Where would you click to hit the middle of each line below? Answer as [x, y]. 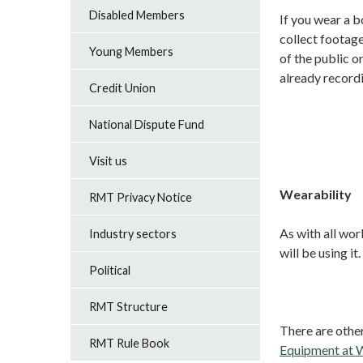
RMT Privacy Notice [141, 197]
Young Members [132, 51]
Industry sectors [133, 233]
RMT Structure [129, 306]
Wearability [316, 194]
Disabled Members [137, 15]
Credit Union [123, 88]
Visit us [109, 160]
